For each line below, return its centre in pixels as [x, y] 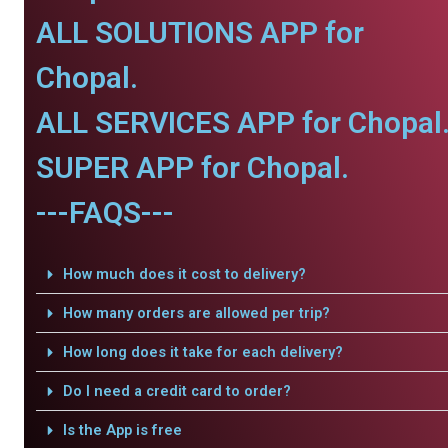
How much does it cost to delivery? [184, 274]
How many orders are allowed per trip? [196, 313]
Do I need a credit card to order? [176, 391]
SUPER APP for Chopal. [192, 167]
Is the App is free [122, 430]
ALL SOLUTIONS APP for [200, 32]
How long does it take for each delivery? [202, 352]
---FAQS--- [105, 212]
